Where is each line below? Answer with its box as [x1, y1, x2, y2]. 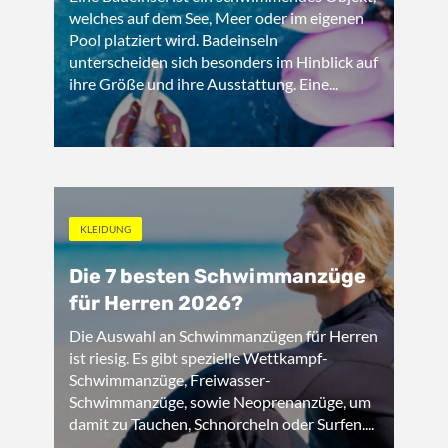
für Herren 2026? [69, 291, 243, 315]
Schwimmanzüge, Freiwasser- [69, 370, 271, 389]
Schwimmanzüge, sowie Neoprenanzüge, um [69, 392, 371, 411]
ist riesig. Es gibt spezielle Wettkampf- [69, 348, 328, 367]
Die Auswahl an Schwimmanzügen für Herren [69, 326, 378, 345]
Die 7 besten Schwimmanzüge [69, 264, 366, 288]
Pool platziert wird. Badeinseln [69, 30, 278, 49]
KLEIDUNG [80, 223, 131, 235]
